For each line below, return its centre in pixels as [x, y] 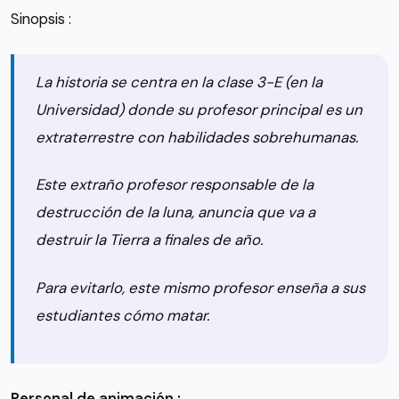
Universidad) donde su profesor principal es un [199, 109]
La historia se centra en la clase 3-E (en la [179, 81]
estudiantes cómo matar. [122, 315]
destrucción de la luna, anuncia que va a [175, 212]
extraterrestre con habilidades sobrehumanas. [197, 137]
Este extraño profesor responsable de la [175, 185]
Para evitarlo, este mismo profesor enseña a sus [200, 287]
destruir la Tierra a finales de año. [149, 240]
